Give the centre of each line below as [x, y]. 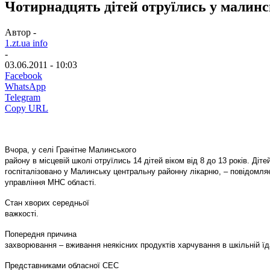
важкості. [22, 213]
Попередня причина [41, 234]
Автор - [20, 32]
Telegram [23, 97]
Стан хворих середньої [47, 202]
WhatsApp [25, 86]
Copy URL [27, 108]
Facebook [24, 75]
